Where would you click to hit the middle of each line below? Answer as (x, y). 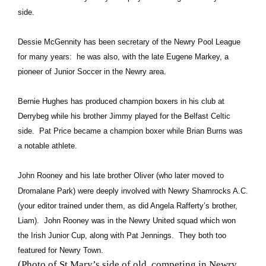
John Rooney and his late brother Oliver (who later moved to (121, 176)
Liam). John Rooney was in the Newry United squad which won (127, 221)
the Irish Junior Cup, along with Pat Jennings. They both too (122, 236)
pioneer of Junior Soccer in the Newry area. (92, 72)
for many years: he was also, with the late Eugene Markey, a (123, 57)
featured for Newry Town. (61, 251)
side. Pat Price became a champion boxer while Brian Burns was (130, 131)
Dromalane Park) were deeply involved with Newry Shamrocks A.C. (133, 191)
